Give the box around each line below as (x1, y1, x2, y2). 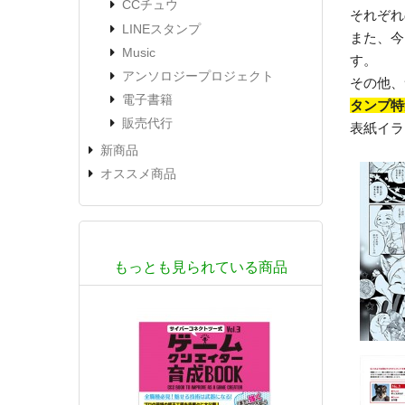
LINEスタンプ (122, 21, 201, 36)
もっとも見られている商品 (114, 259, 287, 276)
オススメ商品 (100, 165, 176, 181)
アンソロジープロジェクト (122, 69, 274, 84)
